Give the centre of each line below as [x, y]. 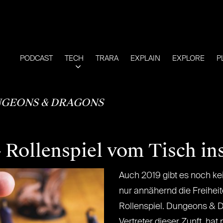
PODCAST [36, 58]
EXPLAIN [145, 58]
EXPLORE [188, 58]
